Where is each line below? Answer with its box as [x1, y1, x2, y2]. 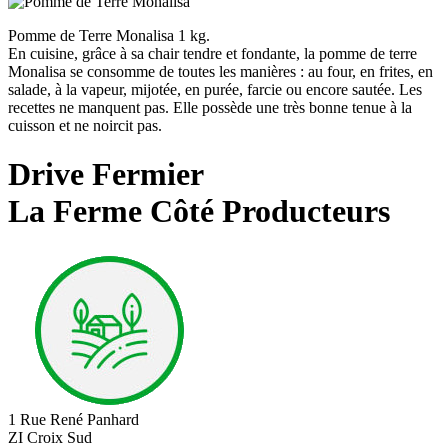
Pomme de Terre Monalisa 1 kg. [8, 26, 210, 44]
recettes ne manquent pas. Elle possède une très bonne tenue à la [8, 98, 412, 116]
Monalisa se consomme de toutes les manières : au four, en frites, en [8, 62, 433, 80]
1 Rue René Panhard [8, 410, 139, 428]
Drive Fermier [8, 156, 204, 193]
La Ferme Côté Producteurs [8, 193, 390, 230]
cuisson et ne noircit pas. [8, 116, 162, 134]
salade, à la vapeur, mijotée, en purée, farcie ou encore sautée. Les [8, 80, 422, 98]
